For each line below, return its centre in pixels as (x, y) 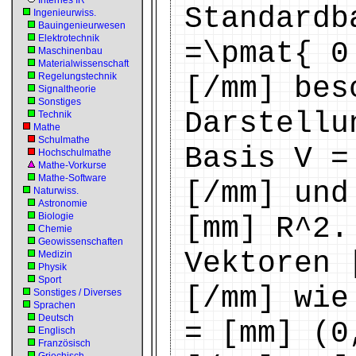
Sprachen (54, 305)
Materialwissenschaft (83, 64)
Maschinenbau (70, 51)
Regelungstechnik (77, 76)
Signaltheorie (67, 89)
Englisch (57, 331)
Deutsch (56, 318)
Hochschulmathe (75, 153)
